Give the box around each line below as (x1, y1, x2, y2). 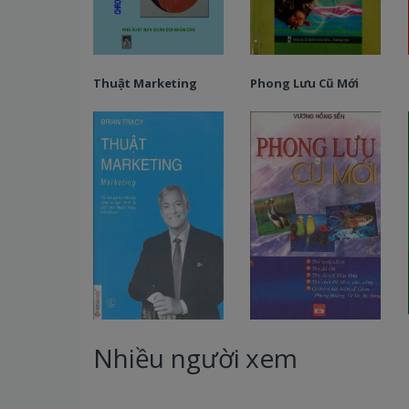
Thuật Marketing (92, 75, 197, 92)
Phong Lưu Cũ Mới (250, 75, 360, 92)
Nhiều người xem (93, 341, 298, 376)
